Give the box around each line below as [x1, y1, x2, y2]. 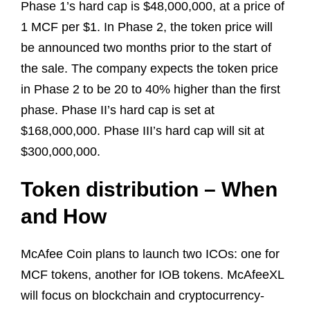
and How [21, 204, 107, 228]
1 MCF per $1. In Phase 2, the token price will [21, 19, 273, 34]
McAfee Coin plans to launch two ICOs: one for [21, 246, 280, 261]
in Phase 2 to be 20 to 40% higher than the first [21, 82, 280, 96]
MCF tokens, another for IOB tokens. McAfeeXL [21, 267, 284, 282]
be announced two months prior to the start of [21, 40, 271, 55]
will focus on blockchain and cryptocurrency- [21, 288, 264, 302]
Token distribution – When [21, 177, 277, 201]
